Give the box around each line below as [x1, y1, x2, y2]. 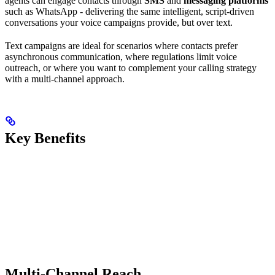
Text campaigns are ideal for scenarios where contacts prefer [5, 40, 238, 51]
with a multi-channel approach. [5, 73, 125, 84]
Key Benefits [5, 130, 85, 146]
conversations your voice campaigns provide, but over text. [5, 17, 233, 28]
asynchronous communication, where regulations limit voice [5, 51, 237, 62]
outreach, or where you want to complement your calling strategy [5, 62, 257, 73]
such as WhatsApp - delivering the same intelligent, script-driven [5, 6, 254, 17]
